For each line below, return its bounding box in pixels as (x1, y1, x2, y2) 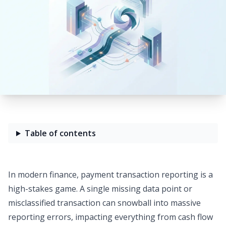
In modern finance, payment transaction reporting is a (8, 169, 213, 180)
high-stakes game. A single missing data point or (8, 183, 192, 194)
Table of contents (24, 128, 96, 139)
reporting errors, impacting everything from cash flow (8, 211, 213, 222)
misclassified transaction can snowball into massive (8, 197, 201, 208)
